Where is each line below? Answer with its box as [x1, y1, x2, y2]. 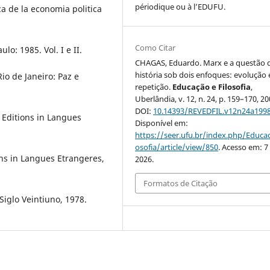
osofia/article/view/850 [135, 141, 219, 152]
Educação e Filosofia [172, 81, 251, 92]
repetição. [135, 81, 173, 92]
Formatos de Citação [143, 177, 218, 189]
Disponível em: [135, 117, 189, 128]
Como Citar [135, 42, 176, 53]
